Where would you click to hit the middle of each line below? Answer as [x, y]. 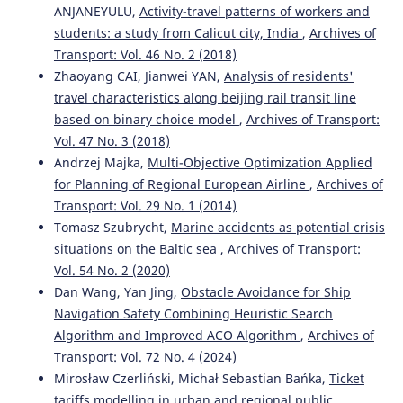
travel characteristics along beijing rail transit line [205, 98]
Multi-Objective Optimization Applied [260, 163]
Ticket [346, 379]
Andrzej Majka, [100, 163]
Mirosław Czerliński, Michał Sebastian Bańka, [191, 379]
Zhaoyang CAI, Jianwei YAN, [139, 76]
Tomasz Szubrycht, [112, 228]
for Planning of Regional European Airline [181, 184]
